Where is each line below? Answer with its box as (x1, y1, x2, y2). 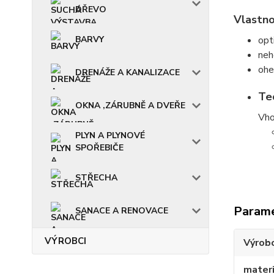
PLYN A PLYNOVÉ (75, 130, 145, 141)
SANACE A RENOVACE (75, 205, 168, 217)
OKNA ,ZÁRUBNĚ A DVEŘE (75, 100, 185, 111)
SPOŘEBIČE (75, 142, 124, 154)
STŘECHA (75, 172, 117, 183)
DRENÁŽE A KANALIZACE (75, 67, 180, 78)
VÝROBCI (45, 235, 86, 247)
